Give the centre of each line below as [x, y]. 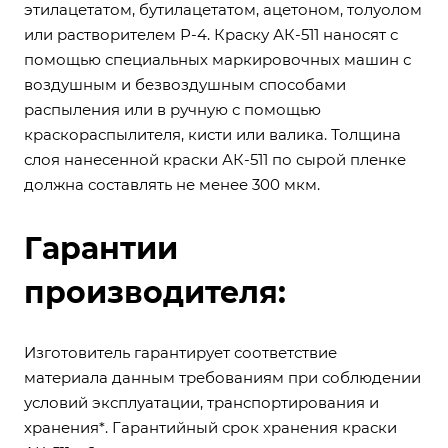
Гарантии [101, 248]
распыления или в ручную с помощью [172, 109]
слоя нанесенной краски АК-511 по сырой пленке [215, 159]
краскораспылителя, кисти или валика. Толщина [212, 134]
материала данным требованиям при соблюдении [222, 377]
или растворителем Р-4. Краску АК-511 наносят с [211, 34]
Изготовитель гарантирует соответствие [180, 352]
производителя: [155, 292]
